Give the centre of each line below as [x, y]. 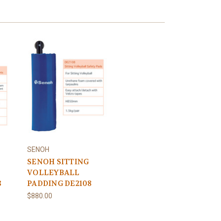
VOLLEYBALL [54, 173]
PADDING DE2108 [60, 184]
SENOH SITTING [58, 162]
